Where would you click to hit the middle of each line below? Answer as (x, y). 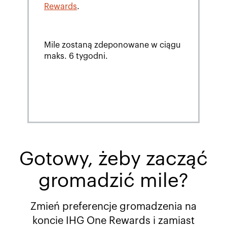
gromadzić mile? (113, 181)
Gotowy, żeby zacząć (113, 159)
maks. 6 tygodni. (76, 56)
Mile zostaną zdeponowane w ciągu (112, 45)
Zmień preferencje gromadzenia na (113, 207)
